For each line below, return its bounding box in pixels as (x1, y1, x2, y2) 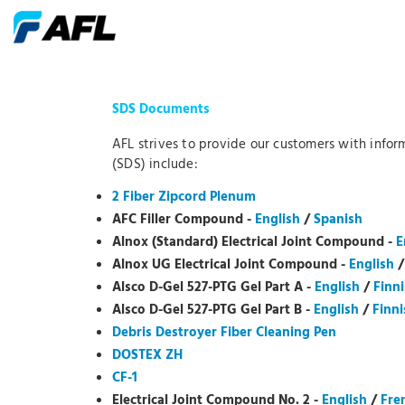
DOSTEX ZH (112, 344, 183, 366)
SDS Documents (112, 99, 210, 121)
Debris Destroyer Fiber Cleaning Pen (112, 321, 336, 344)
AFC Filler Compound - (112, 208, 255, 231)
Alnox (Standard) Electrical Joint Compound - (112, 231, 396, 253)
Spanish (314, 208, 363, 231)
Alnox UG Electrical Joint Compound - (112, 253, 349, 276)
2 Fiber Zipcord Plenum (112, 185, 256, 208)
